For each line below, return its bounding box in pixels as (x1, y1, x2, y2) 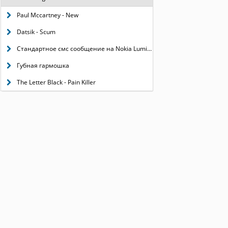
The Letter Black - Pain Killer (16, 78, 96, 87)
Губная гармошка (16, 61, 69, 70)
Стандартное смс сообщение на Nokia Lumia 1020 (16, 44, 147, 53)
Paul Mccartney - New (16, 11, 78, 19)
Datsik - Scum (16, 27, 55, 36)
